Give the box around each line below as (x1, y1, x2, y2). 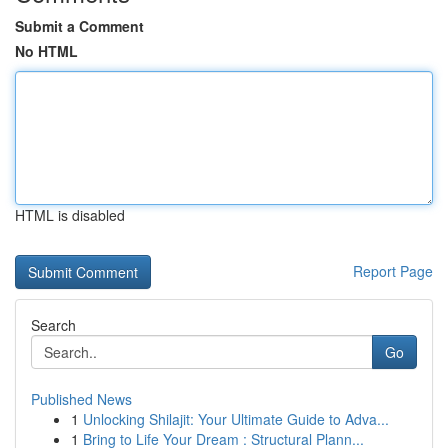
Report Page (353, 261, 433, 281)
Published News (31, 389, 132, 409)
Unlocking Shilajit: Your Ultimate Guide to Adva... (83, 409, 389, 429)
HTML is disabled (15, 205, 125, 225)
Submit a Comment (15, 16, 144, 36)
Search (31, 315, 76, 335)
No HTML (15, 41, 78, 61)
